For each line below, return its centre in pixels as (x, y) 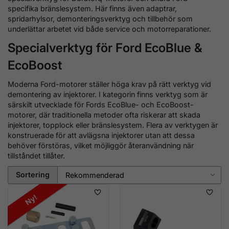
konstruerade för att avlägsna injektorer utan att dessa (101, 135)
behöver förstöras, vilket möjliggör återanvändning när (101, 145)
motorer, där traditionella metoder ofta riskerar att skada (104, 114)
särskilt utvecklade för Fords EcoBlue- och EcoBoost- (101, 104)
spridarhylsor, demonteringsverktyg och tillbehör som (100, 18)
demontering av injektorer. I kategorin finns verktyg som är (108, 94)
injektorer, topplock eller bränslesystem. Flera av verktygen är (113, 125)
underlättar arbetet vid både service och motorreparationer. (109, 29)
